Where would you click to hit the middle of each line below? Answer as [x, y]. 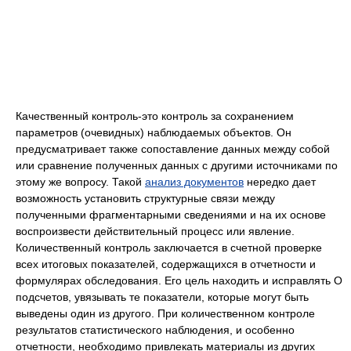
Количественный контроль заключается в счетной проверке [169, 248]
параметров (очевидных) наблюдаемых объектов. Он [154, 132]
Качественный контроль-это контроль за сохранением [155, 116]
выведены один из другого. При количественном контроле [165, 313]
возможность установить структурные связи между [145, 198]
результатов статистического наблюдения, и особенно [155, 330]
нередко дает [280, 182]
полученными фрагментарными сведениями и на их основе [171, 215]
